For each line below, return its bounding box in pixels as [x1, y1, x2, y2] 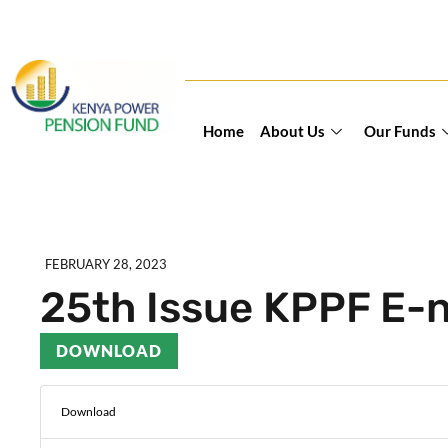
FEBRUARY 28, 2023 [45, 256, 167, 272]
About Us [259, 122, 325, 140]
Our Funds [363, 122, 436, 140]
